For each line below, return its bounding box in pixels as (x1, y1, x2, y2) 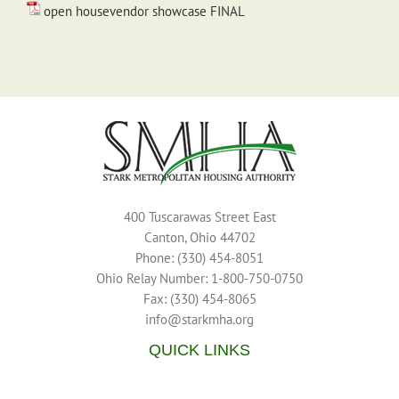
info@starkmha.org (145, 311, 254, 328)
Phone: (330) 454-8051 (135, 249, 264, 266)
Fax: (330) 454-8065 (142, 290, 256, 307)
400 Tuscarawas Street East (123, 208, 276, 225)
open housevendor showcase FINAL (44, 3, 245, 20)
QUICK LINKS (149, 341, 250, 359)
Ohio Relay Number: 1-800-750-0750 (96, 270, 303, 287)
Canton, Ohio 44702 (143, 229, 256, 246)
